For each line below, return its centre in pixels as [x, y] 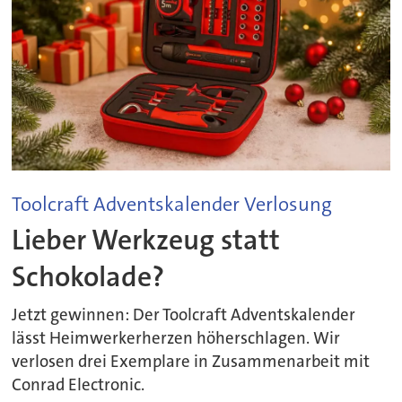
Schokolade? [88, 277]
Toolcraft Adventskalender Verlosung [172, 205]
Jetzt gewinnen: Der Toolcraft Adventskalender [184, 315]
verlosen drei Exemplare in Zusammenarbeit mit [191, 362]
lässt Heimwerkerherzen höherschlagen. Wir [176, 339]
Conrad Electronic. [79, 385]
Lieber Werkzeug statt [146, 240]
